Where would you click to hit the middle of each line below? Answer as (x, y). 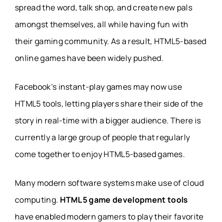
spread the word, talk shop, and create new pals (104, 8)
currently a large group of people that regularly (103, 138)
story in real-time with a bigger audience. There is (108, 121)
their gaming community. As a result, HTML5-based (111, 41)
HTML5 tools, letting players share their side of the (109, 104)
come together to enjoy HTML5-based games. (100, 154)
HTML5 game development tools (124, 200)
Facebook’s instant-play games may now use (99, 87)
